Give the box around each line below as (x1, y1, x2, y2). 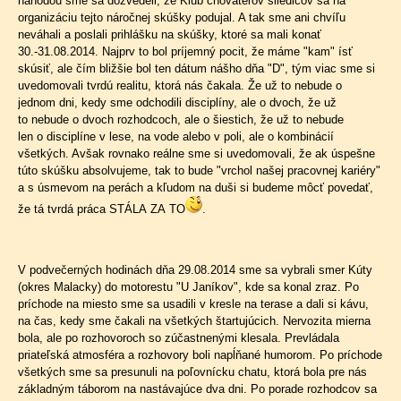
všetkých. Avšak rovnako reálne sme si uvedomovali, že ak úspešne (18, 147, 375, 160)
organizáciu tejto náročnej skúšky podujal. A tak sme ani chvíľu (18, 11, 346, 24)
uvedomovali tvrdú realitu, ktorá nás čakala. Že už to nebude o (18, 79, 342, 92)
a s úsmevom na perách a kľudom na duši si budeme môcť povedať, (18, 181, 373, 194)
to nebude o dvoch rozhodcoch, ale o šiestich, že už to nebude (18, 113, 344, 126)
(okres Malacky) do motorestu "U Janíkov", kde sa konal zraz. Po (18, 280, 359, 294)
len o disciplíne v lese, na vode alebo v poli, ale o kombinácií (18, 130, 334, 143)
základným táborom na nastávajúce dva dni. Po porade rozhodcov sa (18, 382, 377, 396)
